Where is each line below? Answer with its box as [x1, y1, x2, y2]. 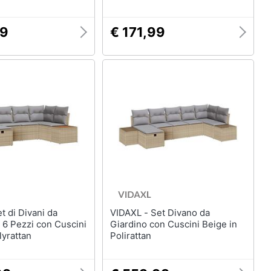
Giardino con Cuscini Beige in [109, 218, 237, 230]
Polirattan [109, 230, 151, 241]
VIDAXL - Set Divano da [109, 207, 151, 218]
